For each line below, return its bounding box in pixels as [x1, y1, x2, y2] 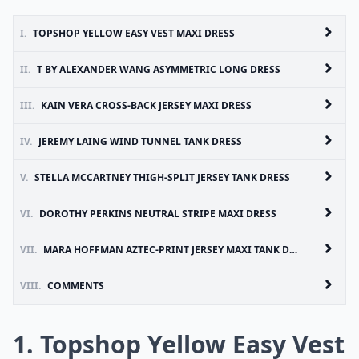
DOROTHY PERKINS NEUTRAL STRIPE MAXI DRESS [39, 207, 276, 220]
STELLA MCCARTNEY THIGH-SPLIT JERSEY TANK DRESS [34, 171, 290, 184]
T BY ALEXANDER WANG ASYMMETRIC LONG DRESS [37, 63, 280, 76]
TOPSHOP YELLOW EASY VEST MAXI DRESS [33, 26, 235, 40]
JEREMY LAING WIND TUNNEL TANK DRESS [38, 135, 242, 148]
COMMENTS [47, 279, 104, 292]
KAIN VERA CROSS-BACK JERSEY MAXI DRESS [41, 99, 252, 112]
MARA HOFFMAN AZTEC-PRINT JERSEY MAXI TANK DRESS [43, 243, 289, 256]
